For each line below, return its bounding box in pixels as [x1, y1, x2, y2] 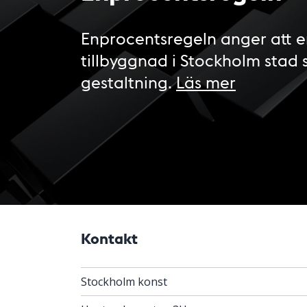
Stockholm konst [81, 273, 167, 289]
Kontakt [81, 228, 138, 248]
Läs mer [176, 71, 236, 93]
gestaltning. [81, 71, 176, 93]
